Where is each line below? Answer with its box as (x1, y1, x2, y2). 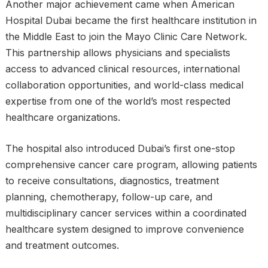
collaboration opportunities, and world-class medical (5, 79, 243, 91)
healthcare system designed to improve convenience (5, 223, 244, 235)
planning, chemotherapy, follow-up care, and (5, 191, 212, 203)
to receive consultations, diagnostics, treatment (5, 175, 219, 187)
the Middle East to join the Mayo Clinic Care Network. (5, 31, 247, 42)
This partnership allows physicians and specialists (5, 47, 230, 59)
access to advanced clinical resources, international (5, 63, 240, 75)
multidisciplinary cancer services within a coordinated (5, 207, 246, 219)
